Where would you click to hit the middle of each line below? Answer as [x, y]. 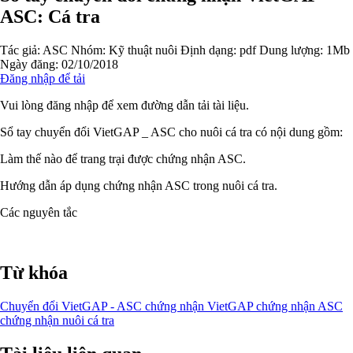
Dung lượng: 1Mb [305, 50]
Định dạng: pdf [218, 50]
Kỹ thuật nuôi [143, 50]
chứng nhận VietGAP [201, 306]
